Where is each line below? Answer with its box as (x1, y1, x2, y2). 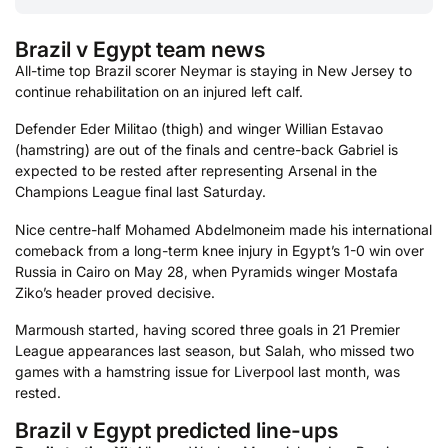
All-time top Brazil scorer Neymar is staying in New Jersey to (15, 61, 412, 79)
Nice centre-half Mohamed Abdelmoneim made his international (15, 220, 432, 238)
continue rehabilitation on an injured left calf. (15, 82, 303, 100)
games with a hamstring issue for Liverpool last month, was (15, 363, 400, 381)
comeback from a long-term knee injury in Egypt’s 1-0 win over (15, 241, 424, 259)
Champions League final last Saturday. (15, 183, 266, 201)
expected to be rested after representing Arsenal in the (15, 162, 377, 180)
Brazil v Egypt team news (15, 35, 265, 62)
